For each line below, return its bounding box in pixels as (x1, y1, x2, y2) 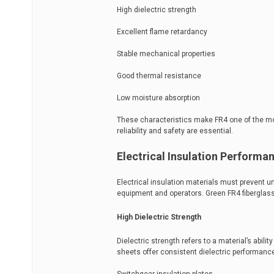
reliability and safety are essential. (117, 127, 233, 135)
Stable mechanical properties (117, 50, 215, 58)
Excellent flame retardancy (117, 28, 207, 36)
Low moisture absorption (117, 94, 200, 102)
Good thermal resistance (117, 72, 201, 80)
